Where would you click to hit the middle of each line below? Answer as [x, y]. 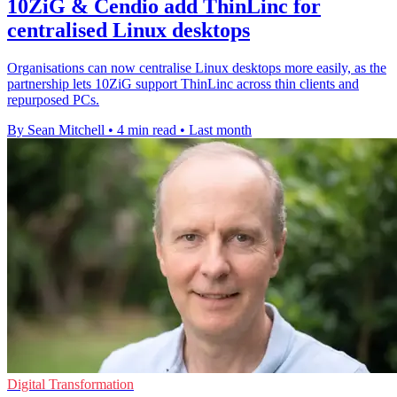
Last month [220, 130]
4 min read [147, 130]
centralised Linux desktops [128, 31]
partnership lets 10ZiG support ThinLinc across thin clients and [183, 84]
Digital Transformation [70, 385]
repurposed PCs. [53, 100]
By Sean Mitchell [56, 130]
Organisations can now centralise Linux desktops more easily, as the [197, 68]
